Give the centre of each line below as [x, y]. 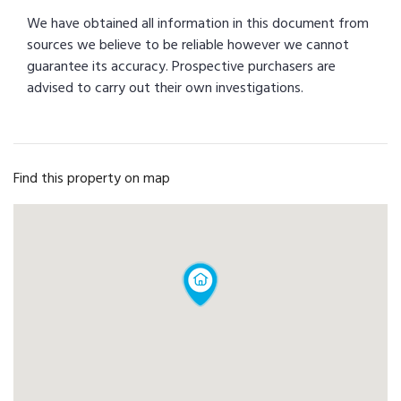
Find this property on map [92, 178]
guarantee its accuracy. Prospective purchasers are [181, 66]
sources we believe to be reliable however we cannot [188, 45]
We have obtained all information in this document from [198, 23]
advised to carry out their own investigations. [165, 88]
